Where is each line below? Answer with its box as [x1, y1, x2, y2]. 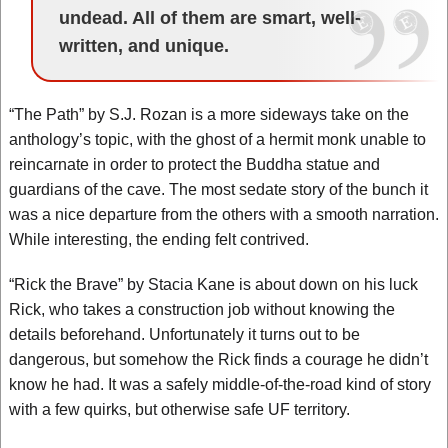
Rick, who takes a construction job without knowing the [9, 301, 395, 318]
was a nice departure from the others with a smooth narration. [9, 206, 439, 223]
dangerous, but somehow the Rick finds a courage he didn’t [9, 351, 428, 368]
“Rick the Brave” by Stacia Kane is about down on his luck [9, 276, 418, 293]
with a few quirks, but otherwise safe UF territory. [9, 401, 350, 418]
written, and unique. [58, 36, 229, 56]
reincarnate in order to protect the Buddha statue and [9, 156, 380, 173]
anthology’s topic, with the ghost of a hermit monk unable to [9, 131, 426, 148]
